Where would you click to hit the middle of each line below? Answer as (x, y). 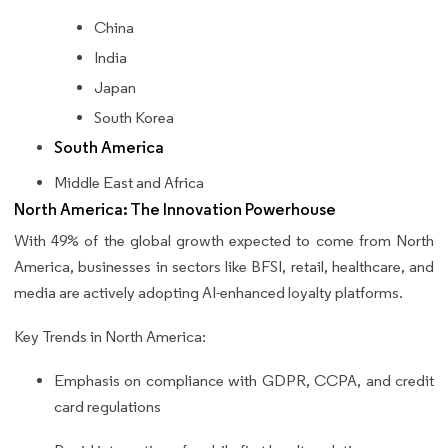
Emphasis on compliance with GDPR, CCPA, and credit (244, 380)
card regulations (107, 406)
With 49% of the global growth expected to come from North (224, 240)
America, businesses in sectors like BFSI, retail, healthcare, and (224, 266)
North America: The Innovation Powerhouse (175, 209)
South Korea (134, 117)
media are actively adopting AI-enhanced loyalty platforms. (208, 292)
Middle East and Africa (129, 182)
